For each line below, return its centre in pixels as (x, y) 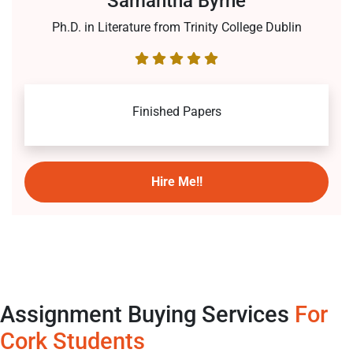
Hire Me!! (176, 182)
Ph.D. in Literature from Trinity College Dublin (176, 28)
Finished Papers (176, 112)
